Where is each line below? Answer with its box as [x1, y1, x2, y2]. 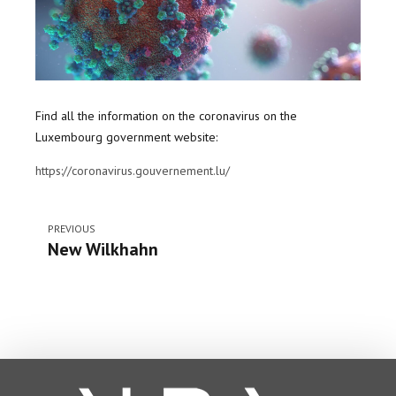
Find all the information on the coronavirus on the [35, 108, 297, 125]
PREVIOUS [48, 222, 95, 236]
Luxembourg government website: [35, 129, 217, 146]
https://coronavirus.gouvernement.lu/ [35, 163, 230, 179]
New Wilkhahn [48, 238, 158, 262]
